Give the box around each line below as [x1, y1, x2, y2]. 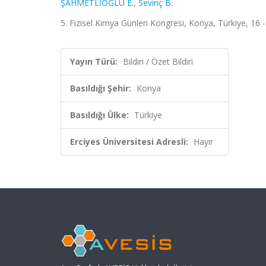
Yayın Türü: [70, 56, 118, 67]
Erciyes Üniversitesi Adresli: [70, 136, 188, 147]
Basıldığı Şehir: [70, 83, 131, 94]
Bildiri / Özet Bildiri [123, 56, 193, 67]
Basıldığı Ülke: [70, 109, 129, 121]
